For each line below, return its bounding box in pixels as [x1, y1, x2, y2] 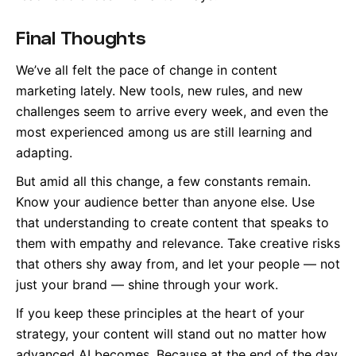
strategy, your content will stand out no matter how [16, 326, 327, 342]
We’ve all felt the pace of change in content [16, 62, 277, 79]
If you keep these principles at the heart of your [16, 305, 304, 322]
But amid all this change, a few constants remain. [16, 173, 311, 190]
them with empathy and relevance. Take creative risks [16, 235, 340, 252]
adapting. [16, 145, 72, 161]
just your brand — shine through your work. [16, 277, 278, 293]
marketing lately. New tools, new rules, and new [16, 83, 303, 99]
